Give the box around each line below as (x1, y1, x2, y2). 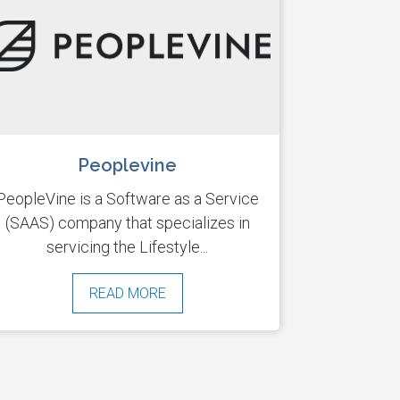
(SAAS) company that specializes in (4, 213, 250, 233)
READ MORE (88, 285, 166, 303)
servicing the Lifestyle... (46, 237, 209, 257)
